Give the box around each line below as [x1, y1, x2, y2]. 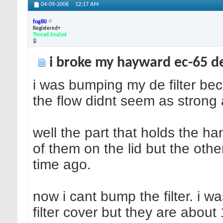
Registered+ [33, 25, 60, 31]
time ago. [33, 157, 91, 173]
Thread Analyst [33, 32, 67, 38]
